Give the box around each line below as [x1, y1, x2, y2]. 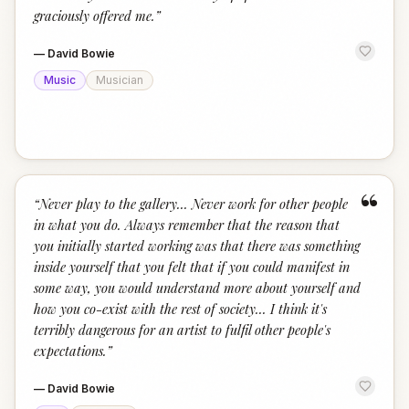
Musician [96, 73, 143, 87]
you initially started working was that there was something [34, 236, 360, 255]
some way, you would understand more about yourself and [34, 278, 361, 297]
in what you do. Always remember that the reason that [34, 215, 340, 234]
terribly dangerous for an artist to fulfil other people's [34, 320, 330, 339]
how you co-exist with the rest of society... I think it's [34, 299, 327, 318]
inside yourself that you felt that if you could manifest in [34, 257, 350, 276]
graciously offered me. [34, 6, 155, 25]
